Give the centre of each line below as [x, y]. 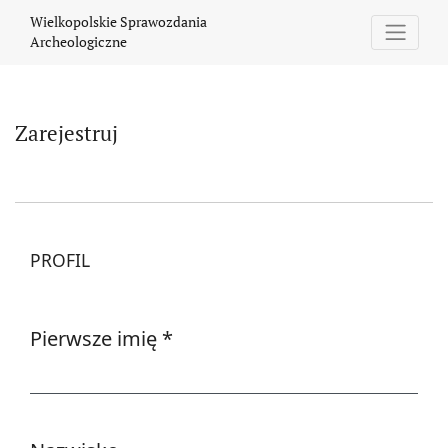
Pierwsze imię [96, 338]
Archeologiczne [78, 42]
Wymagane [81, 367]
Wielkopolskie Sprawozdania [118, 22]
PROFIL [60, 259]
